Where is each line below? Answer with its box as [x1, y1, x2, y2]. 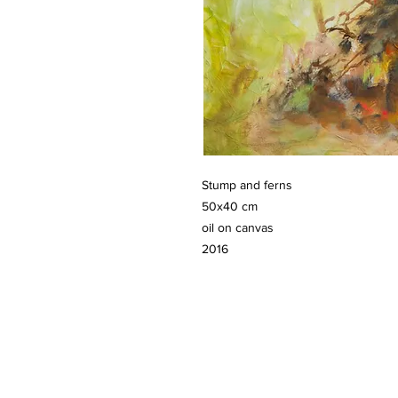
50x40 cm [202, 199, 258, 213]
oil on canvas [202, 220, 274, 235]
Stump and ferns [202, 178, 292, 192]
